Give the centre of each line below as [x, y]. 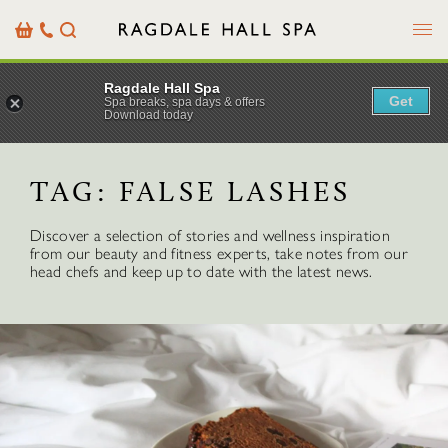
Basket [34, 29]
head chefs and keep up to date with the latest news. [201, 271]
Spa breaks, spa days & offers [184, 101]
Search [80, 29]
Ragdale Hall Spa [162, 87]
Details [61, 65]
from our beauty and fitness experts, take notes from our [219, 253]
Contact [65, 47]
